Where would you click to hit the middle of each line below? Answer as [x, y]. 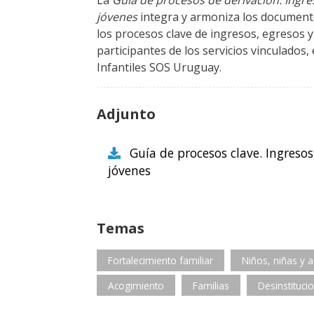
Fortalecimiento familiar [161, 261]
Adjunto [126, 114]
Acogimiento [136, 285]
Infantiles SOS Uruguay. [159, 68]
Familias [211, 285]
